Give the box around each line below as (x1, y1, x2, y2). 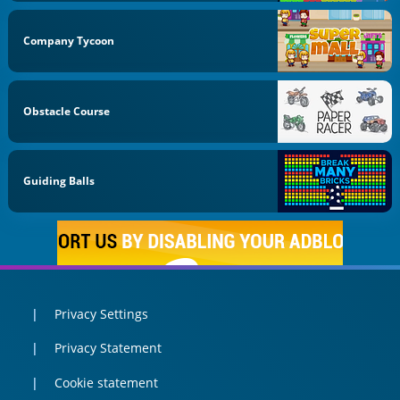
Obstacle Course (23, 103, 111, 119)
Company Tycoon (23, 32, 115, 48)
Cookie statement (54, 373, 158, 391)
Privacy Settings (54, 304, 148, 322)
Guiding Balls (23, 173, 96, 189)
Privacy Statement (54, 339, 162, 357)
